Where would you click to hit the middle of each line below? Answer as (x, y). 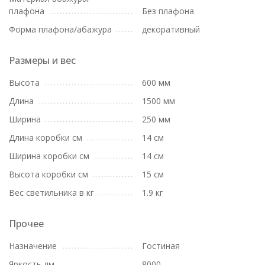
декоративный (171, 29)
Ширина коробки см (49, 156)
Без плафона (168, 11)
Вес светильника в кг (51, 193)
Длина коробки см (46, 138)
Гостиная (161, 246)
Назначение (33, 246)
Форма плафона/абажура (60, 29)
